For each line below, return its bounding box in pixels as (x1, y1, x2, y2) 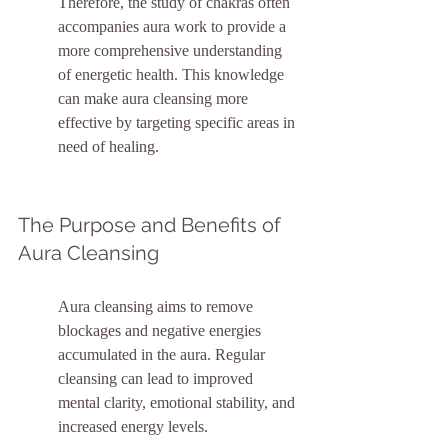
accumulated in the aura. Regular (58, 346, 269, 364)
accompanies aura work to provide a (58, 18, 290, 36)
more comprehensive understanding (58, 42, 286, 60)
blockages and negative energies (58, 322, 265, 340)
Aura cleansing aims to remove (58, 298, 257, 316)
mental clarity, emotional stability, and (58, 394, 299, 412)
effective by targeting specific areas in (58, 114, 299, 132)
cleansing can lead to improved (58, 370, 257, 388)
